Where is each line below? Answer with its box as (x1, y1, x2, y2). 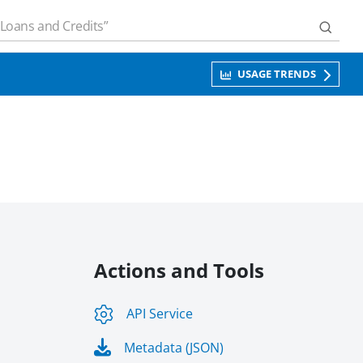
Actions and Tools (93, 257, 264, 284)
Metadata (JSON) (123, 338, 224, 357)
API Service (126, 304, 193, 322)
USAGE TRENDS (237, 66, 316, 81)
